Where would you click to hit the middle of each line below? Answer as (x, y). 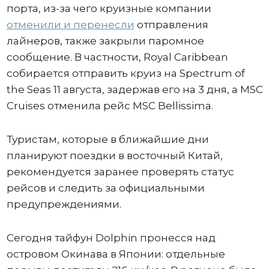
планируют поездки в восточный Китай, (114, 156)
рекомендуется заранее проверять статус (120, 172)
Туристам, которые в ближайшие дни (107, 140)
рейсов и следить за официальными (105, 188)
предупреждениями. (64, 204)
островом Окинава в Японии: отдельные (116, 254)
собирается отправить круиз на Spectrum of (125, 74)
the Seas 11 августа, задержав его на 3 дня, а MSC (134, 90)
